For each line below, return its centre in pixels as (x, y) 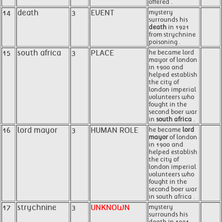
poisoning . (165, 42)
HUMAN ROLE (114, 130)
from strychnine (172, 34)
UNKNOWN (110, 208)
